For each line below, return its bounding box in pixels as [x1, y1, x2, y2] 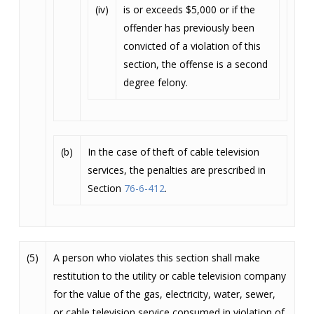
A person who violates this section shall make [53, 251, 260, 264]
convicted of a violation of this [123, 39, 261, 53]
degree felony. [123, 76, 188, 89]
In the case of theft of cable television [87, 145, 259, 158]
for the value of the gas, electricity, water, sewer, [53, 287, 275, 301]
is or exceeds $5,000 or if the [123, 3, 255, 16]
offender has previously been [123, 21, 254, 34]
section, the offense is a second [123, 57, 268, 71]
